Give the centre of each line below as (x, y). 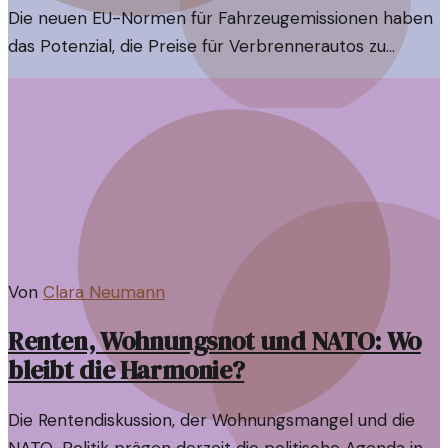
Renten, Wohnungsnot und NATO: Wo (214, 342)
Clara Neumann (104, 292)
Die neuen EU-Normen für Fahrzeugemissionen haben (220, 18)
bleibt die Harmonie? (126, 371)
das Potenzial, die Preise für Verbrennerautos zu (197, 46)
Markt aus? (51, 102)
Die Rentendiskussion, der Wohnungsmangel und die (211, 420)
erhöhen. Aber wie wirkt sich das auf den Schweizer (211, 74)
